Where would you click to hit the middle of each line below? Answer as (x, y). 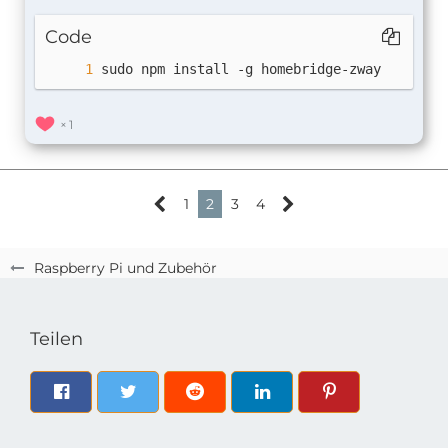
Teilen (56, 339)
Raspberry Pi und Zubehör (125, 268)
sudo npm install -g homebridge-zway (241, 69)
